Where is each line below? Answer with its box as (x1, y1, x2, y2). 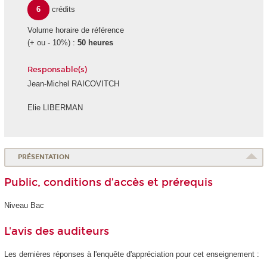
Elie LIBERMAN (27, 103, 83, 113)
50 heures (77, 38, 113, 48)
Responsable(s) (27, 65, 87, 75)
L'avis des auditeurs (4, 224, 109, 238)
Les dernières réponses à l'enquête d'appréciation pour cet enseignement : (4, 250, 259, 259)
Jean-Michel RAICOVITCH (27, 79, 119, 88)
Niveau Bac (4, 201, 44, 210)
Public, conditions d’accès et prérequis (4, 176, 213, 190)
